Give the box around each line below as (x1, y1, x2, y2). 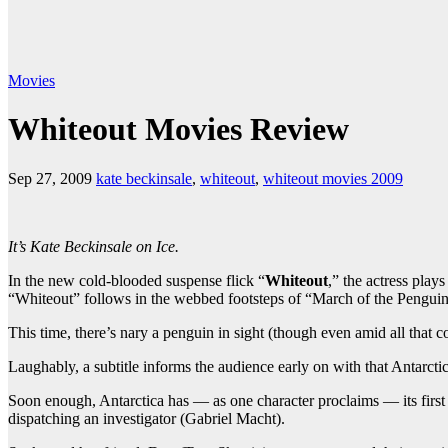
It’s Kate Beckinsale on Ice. (8, 237, 179, 255)
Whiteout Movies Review (8, 111, 349, 148)
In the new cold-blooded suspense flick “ (8, 271, 265, 289)
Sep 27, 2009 (8, 169, 92, 187)
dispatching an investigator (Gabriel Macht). (8, 409, 285, 427)
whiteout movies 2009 (263, 169, 403, 187)
